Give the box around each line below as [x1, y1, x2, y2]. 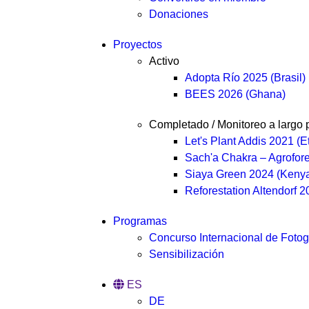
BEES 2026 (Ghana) [185, 88, 286, 100]
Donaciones [149, 8, 208, 20]
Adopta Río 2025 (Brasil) [185, 72, 306, 83]
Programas [113, 215, 167, 227]
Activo [149, 55, 179, 67]
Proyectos [113, 39, 162, 50]
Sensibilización [149, 248, 224, 260]
